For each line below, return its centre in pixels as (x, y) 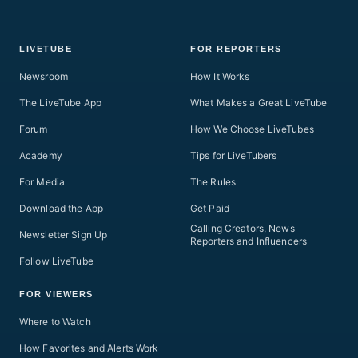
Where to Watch (55, 321)
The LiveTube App (60, 103)
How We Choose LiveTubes (252, 129)
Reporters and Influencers (249, 241)
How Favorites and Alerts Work (89, 348)
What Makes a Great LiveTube (259, 103)
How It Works (220, 77)
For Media (42, 182)
